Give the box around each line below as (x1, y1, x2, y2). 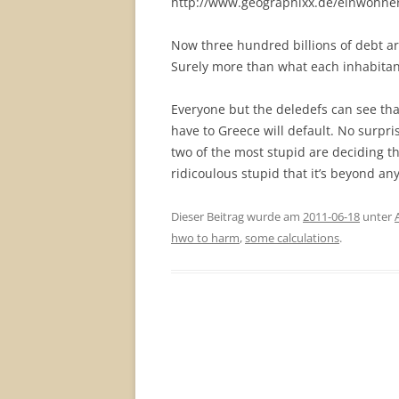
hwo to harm (171, 230, 240, 246)
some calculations (245, 230, 339, 246)
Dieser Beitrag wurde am (171, 208, 303, 224)
